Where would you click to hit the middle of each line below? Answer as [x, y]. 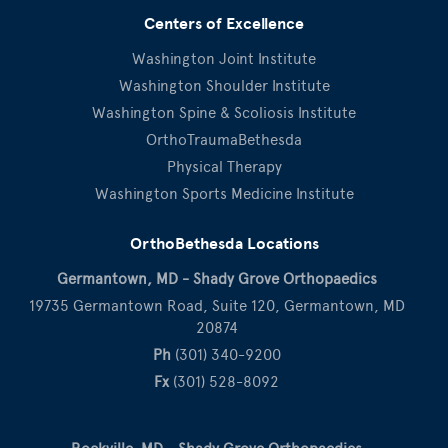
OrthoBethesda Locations [224, 243]
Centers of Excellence [224, 23]
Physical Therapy [224, 166]
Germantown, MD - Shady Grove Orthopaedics [216, 278]
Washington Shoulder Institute [224, 85]
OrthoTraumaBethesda [224, 139]
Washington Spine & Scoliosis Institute [224, 112]
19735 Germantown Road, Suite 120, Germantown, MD [216, 305]
